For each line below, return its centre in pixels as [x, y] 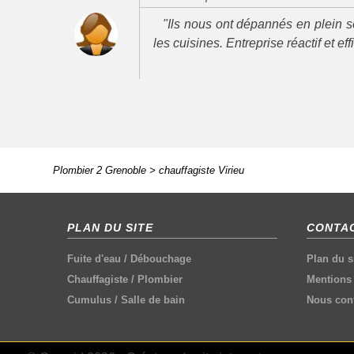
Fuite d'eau [94, 258]
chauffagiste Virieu [201, 171]
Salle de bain [153, 299]
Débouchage [161, 258]
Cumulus [90, 299]
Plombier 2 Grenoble [99, 171]
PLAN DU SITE [111, 227]
